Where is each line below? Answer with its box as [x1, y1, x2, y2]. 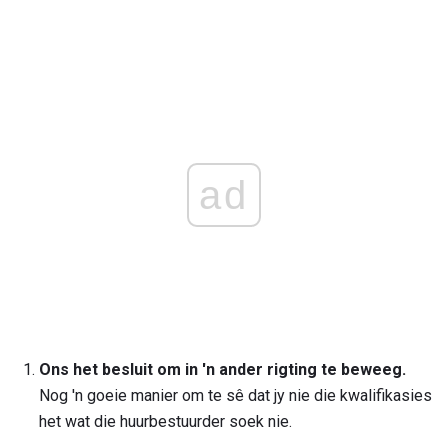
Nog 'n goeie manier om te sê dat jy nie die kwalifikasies [39, 386, 432, 406]
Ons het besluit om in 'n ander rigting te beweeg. [39, 360, 406, 380]
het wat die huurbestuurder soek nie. [39, 412, 292, 432]
